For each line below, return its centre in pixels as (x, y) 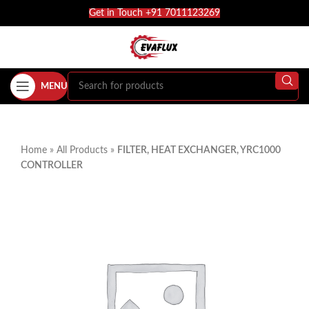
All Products (82, 150)
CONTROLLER (52, 166)
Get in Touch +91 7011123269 (154, 13)
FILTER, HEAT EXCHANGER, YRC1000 (199, 150)
